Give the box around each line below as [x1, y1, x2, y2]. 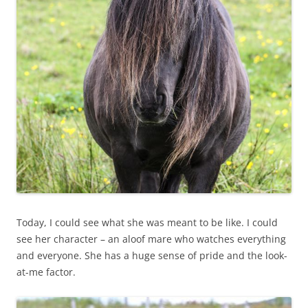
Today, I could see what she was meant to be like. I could [16, 215, 278, 229]
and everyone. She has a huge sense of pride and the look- [16, 248, 287, 262]
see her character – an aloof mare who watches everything [16, 232, 286, 245]
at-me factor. [16, 265, 76, 278]
